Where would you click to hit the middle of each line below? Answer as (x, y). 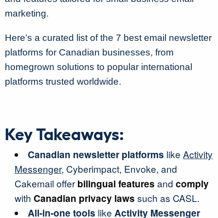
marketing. (27, 13)
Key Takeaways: (64, 133)
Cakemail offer (46, 183)
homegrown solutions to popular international (99, 67)
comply (192, 183)
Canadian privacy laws (84, 198)
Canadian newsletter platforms (96, 154)
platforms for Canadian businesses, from (89, 52)
